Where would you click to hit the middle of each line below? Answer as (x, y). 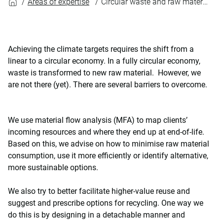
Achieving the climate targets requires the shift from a (101, 49)
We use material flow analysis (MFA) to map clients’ (98, 120)
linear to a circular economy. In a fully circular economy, (104, 61)
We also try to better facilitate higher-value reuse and (99, 191)
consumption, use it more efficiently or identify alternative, (108, 156)
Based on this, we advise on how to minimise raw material (109, 144)
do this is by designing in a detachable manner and (96, 215)
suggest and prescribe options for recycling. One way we (106, 203)
